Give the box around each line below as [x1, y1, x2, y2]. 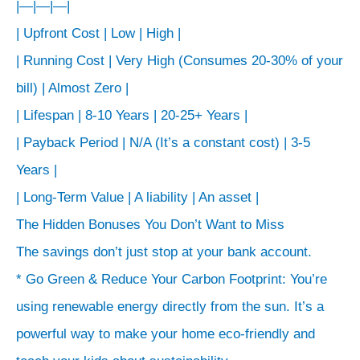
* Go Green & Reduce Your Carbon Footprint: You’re [16, 271, 327, 287]
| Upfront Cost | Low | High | [16, 25, 181, 41]
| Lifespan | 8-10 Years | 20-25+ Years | [16, 107, 247, 123]
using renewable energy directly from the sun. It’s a [16, 298, 324, 314]
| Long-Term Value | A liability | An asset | [16, 189, 259, 205]
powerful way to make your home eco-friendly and [16, 325, 315, 342]
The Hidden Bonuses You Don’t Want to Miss [16, 216, 284, 232]
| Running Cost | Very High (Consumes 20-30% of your [16, 52, 343, 68]
